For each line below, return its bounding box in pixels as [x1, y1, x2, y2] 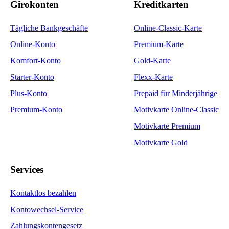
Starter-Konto [10, 73, 54, 82]
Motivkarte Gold [134, 138, 188, 147]
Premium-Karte [134, 40, 184, 49]
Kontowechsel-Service [10, 204, 83, 214]
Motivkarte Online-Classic [134, 105, 219, 114]
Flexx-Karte [134, 73, 173, 82]
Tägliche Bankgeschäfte [10, 24, 88, 33]
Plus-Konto [10, 89, 47, 98]
